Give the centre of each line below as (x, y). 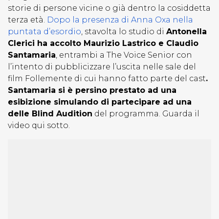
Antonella (186, 32)
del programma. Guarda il (146, 114)
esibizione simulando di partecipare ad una (100, 102)
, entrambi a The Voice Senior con (124, 55)
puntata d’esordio (44, 32)
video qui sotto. (39, 125)
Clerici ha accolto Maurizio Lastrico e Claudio (103, 43)
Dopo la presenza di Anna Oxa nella (120, 20)
